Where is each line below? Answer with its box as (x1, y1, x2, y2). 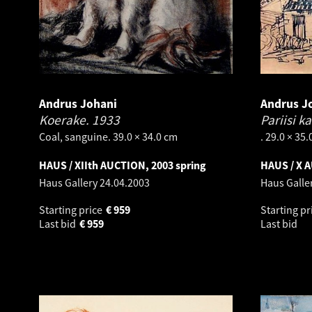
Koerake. (39, 111, 92, 128)
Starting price (39, 202, 104, 217)
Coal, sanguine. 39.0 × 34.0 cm (39, 129, 178, 143)
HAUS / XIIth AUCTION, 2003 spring (39, 157, 206, 172)
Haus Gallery (39, 175, 100, 189)
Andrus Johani (39, 95, 117, 111)
